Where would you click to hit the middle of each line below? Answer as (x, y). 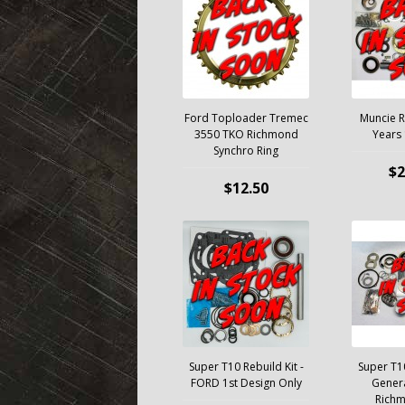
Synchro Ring (246, 151)
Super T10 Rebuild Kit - (246, 367)
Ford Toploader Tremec (246, 118)
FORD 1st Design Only (246, 383)
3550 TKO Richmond (246, 134)
